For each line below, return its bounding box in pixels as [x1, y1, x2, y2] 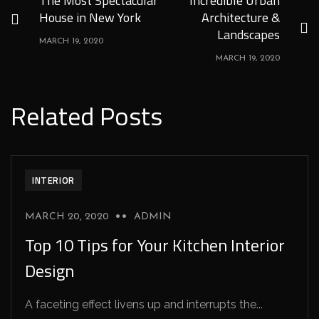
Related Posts [11, 96, 162, 135]
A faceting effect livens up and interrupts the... [25, 298, 263, 311]
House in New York [39, 8, 141, 27]
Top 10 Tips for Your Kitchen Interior [25, 232, 285, 258]
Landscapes [217, 25, 280, 44]
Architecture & [202, 8, 280, 27]
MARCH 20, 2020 [25, 211, 109, 222]
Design [25, 258, 74, 283]
